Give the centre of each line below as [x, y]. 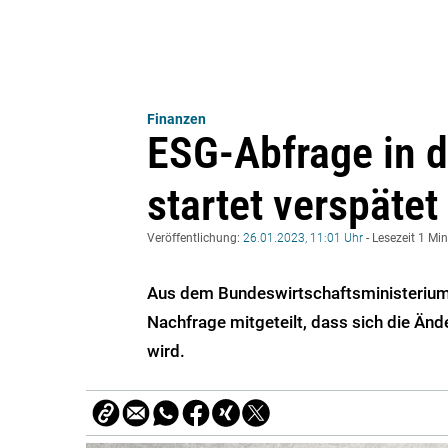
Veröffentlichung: [195, 238]
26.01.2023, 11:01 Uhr [303, 238]
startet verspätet [292, 205]
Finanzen [176, 119]
